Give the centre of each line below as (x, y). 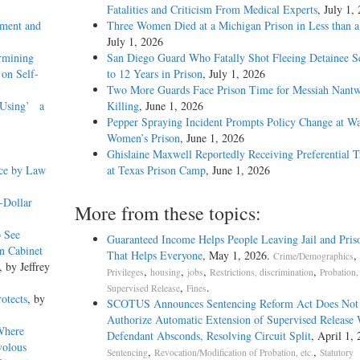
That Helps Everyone (154, 256)
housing (165, 272)
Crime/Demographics (313, 256)
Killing (123, 106)
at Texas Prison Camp (156, 170)
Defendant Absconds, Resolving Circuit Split (209, 336)
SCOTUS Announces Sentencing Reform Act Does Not (232, 304)
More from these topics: (168, 213)
